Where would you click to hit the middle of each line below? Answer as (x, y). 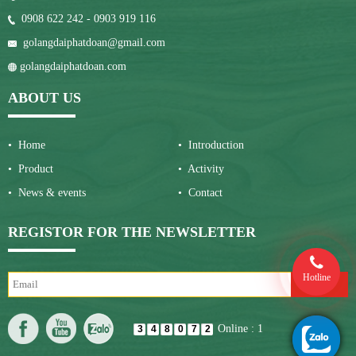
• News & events (47, 192)
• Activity (201, 168)
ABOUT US (44, 97)
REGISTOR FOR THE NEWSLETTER (132, 232)
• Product (31, 168)
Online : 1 (240, 328)
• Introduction (211, 145)
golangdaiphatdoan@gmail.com (91, 42)
